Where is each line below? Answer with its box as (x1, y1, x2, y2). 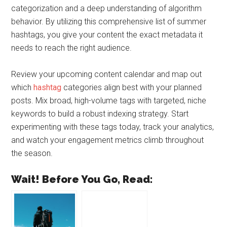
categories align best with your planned (61, 83, 202, 92)
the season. (11, 148, 53, 158)
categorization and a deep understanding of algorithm (11, 4, 202, 13)
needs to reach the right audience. (11, 43, 132, 53)
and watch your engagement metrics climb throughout (11, 135, 204, 145)
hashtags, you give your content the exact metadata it (11, 30, 203, 40)
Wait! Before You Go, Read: (11, 173, 154, 185)
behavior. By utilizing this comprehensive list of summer (11, 17, 207, 26)
